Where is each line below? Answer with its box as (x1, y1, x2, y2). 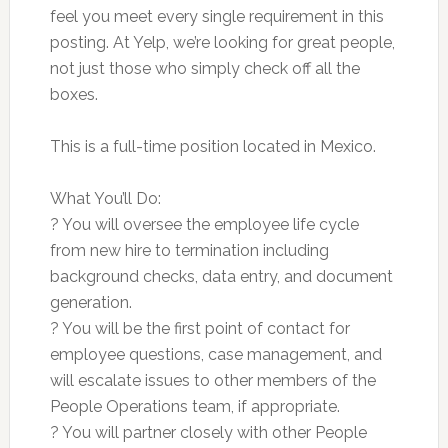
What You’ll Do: (49, 188, 161, 208)
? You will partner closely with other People (49, 422, 367, 442)
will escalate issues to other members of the (49, 370, 376, 390)
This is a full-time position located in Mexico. (49, 136, 376, 156)
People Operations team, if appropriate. (49, 396, 340, 416)
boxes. (49, 84, 98, 104)
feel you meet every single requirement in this (49, 6, 384, 26)
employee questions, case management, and (49, 344, 382, 364)
